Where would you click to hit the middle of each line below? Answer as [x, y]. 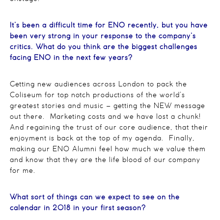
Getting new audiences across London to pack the [98, 84]
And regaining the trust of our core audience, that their [109, 128]
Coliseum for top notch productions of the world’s [97, 95]
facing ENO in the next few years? [71, 58]
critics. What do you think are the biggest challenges [104, 47]
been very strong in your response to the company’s [103, 36]
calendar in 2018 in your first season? [78, 208]
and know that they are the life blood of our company [105, 160]
